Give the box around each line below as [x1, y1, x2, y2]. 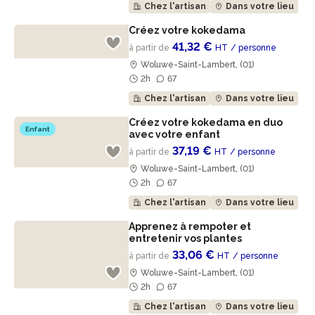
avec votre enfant [129, 129, 223, 140]
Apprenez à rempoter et [129, 221, 252, 232]
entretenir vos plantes [129, 233, 245, 244]
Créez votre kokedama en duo [129, 117, 283, 128]
